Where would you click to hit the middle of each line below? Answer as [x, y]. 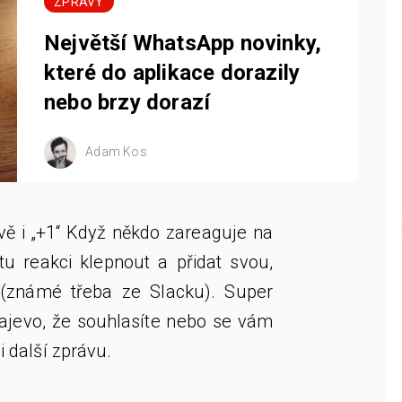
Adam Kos [115, 151]
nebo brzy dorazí [130, 103]
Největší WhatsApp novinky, [183, 44]
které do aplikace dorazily [172, 73]
